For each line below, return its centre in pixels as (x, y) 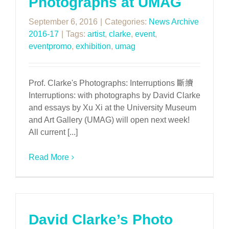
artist (96, 34)
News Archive (174, 22)
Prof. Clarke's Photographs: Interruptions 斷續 (111, 83)
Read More (49, 157)
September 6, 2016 (63, 22)
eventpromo (50, 46)
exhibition (93, 46)
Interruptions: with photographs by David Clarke (114, 95)
